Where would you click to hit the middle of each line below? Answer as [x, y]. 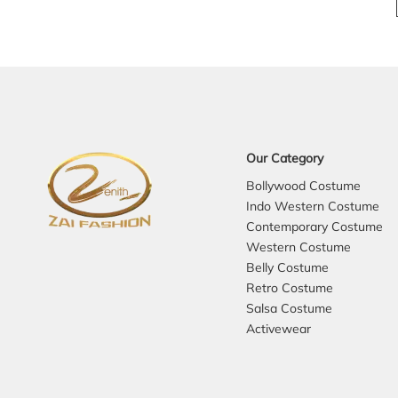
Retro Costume [290, 287]
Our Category [285, 158]
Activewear [279, 328]
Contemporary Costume [314, 226]
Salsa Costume [289, 308]
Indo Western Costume [313, 206]
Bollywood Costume [303, 185]
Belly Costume [287, 267]
